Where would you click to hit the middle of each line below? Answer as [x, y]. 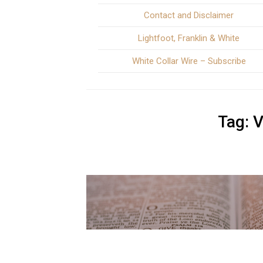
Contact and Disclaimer [189, 15]
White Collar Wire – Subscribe [189, 61]
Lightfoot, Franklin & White [189, 38]
